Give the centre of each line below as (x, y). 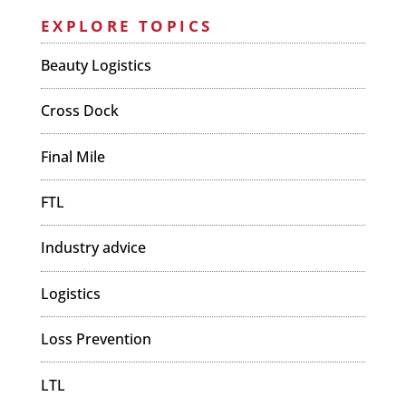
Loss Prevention (96, 339)
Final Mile (72, 156)
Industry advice (93, 248)
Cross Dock (79, 111)
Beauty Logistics (96, 65)
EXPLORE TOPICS (126, 25)
